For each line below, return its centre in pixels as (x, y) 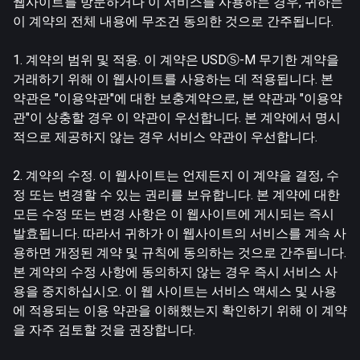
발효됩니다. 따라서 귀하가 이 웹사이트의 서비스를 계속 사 (180, 233)
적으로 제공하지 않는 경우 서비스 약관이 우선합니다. (165, 137)
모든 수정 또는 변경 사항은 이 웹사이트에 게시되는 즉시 (174, 214)
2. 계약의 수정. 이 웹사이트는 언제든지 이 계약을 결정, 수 (176, 175)
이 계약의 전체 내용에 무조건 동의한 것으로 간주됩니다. (173, 21)
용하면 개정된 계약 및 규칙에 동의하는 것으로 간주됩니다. (180, 252)
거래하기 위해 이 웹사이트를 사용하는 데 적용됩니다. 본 (173, 79)
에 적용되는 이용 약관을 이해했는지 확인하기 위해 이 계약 (180, 310)
